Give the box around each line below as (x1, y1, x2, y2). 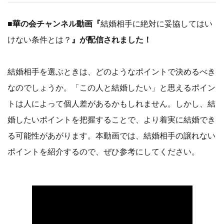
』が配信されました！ (71, 35, 151, 44)
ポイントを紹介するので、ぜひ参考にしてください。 (7, 147, 199, 156)
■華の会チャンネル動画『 (7, 19, 100, 28)
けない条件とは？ (7, 35, 71, 44)
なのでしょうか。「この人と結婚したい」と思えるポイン (7, 83, 215, 92)
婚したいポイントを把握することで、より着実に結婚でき (7, 115, 215, 124)
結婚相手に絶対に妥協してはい (100, 19, 212, 28)
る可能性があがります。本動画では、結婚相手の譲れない (7, 131, 215, 140)
